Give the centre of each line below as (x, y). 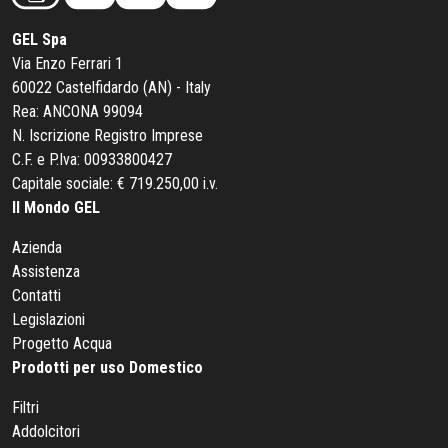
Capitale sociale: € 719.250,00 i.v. (115, 184)
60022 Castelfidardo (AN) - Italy (111, 88)
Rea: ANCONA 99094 (77, 112)
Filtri (25, 408)
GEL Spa (39, 40)
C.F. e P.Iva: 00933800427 (92, 160)
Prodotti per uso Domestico (107, 368)
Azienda (37, 248)
